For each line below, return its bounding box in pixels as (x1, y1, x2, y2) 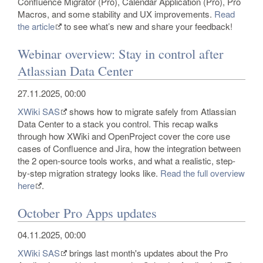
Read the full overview (160, 166, 245, 179)
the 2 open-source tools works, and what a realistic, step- (18, 154, 235, 167)
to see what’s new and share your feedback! (62, 19, 232, 32)
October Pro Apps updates (18, 204, 157, 221)
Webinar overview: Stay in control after (18, 45, 224, 63)
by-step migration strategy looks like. (18, 166, 160, 179)
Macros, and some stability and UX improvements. (18, 7, 214, 20)
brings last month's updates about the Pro (67, 247, 228, 259)
